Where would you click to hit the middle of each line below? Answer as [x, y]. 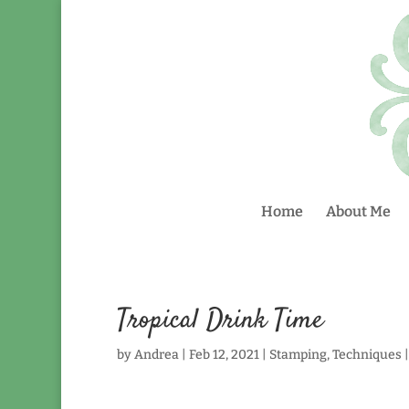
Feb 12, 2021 [224, 355]
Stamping [298, 355]
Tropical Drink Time [220, 321]
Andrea [156, 355]
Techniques [367, 355]
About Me [358, 211]
